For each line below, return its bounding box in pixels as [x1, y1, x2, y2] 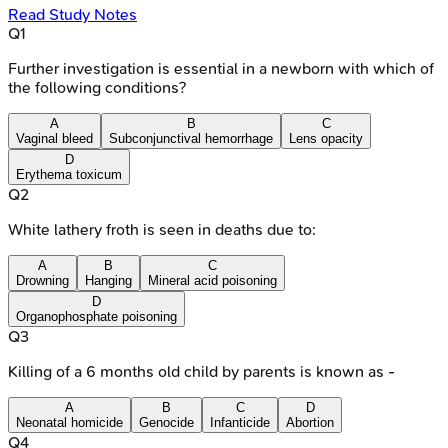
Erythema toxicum [16, 166, 122, 182]
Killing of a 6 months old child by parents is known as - [8, 361, 395, 381]
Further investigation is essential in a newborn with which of [8, 58, 434, 78]
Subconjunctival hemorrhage [109, 130, 273, 146]
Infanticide [210, 414, 270, 430]
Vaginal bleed [16, 130, 93, 146]
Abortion [286, 414, 334, 430]
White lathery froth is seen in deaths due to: [8, 219, 316, 239]
